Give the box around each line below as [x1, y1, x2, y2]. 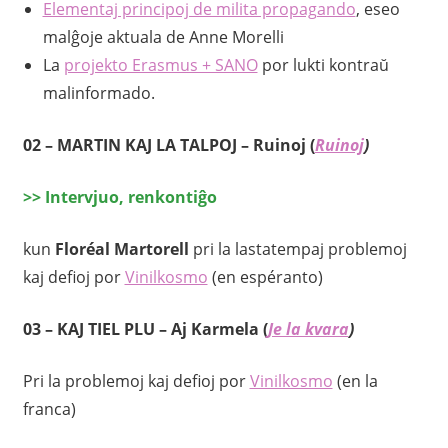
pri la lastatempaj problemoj [192, 238, 407, 261]
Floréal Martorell [54, 238, 193, 261]
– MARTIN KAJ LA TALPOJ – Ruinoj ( [44, 134, 315, 157]
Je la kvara [267, 318, 349, 341]
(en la [332, 370, 378, 393]
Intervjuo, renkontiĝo [44, 186, 217, 209]
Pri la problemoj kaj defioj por [22, 370, 250, 393]
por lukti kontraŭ [257, 54, 389, 77]
